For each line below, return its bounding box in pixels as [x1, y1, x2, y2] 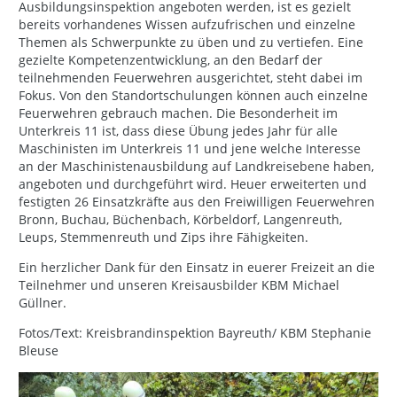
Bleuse [19, 342, 58, 360]
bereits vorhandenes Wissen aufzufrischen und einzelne [19, 16, 355, 34]
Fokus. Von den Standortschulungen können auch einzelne [19, 87, 368, 105]
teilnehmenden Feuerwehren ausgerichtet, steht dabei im [19, 69, 362, 87]
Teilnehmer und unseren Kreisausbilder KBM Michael [19, 276, 339, 294]
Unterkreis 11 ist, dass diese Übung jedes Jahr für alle [19, 122, 338, 140]
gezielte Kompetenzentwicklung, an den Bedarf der [19, 51, 323, 69]
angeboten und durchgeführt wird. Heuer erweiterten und [19, 175, 367, 193]
